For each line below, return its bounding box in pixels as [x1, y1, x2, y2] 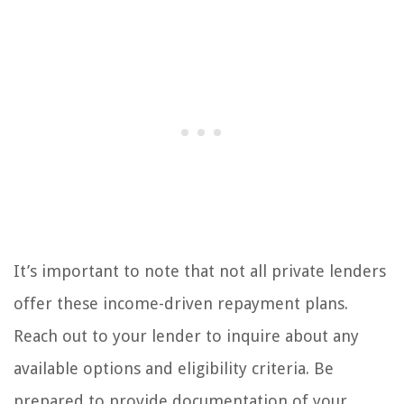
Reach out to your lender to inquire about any [14, 326, 359, 346]
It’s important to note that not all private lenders [14, 262, 386, 281]
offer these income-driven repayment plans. [14, 294, 348, 314]
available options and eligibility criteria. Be [14, 359, 334, 379]
